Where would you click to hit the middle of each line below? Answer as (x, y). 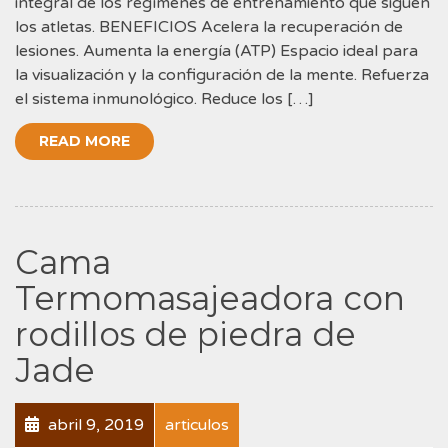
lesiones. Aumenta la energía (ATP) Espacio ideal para (216, 50)
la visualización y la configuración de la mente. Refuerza (222, 74)
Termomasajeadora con (210, 297)
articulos (197, 424)
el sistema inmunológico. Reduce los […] (164, 98)
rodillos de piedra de (185, 333)
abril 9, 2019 (94, 424)
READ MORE (84, 140)
